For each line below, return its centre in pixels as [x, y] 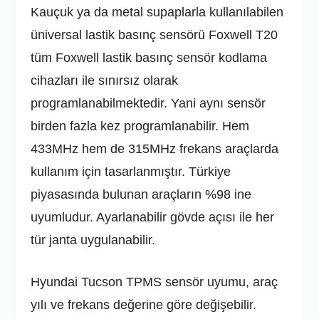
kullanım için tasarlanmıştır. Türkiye [131, 172]
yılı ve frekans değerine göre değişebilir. [144, 305]
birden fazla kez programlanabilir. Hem [140, 126]
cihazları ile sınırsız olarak [105, 81]
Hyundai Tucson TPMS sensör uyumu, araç [155, 282]
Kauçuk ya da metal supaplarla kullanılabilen [157, 12]
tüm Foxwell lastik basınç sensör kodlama [149, 58]
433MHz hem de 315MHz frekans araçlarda [155, 149]
